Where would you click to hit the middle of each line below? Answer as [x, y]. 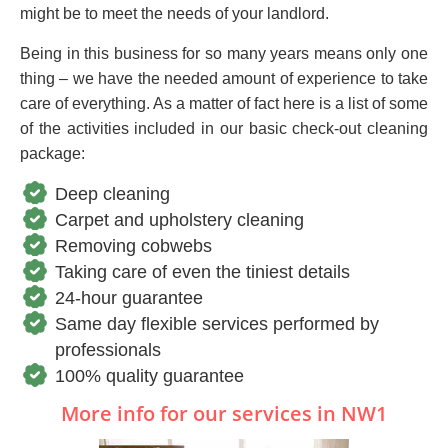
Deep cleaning [112, 194]
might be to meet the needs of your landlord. [174, 14]
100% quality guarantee [149, 376]
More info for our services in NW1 [224, 414]
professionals [108, 350]
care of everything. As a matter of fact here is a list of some [224, 104]
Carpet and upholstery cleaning [179, 220]
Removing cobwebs [133, 246]
